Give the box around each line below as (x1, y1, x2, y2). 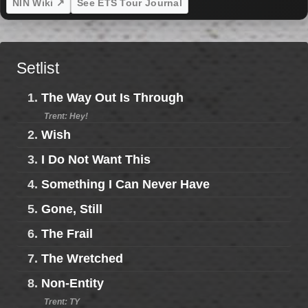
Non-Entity (41, 276, 104, 290)
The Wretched (41, 251, 123, 265)
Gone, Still (41, 201, 102, 216)
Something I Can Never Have (41, 177, 210, 191)
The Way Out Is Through (41, 90, 184, 104)
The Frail (41, 226, 93, 241)
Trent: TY (44, 296, 80, 307)
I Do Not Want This (41, 152, 151, 166)
